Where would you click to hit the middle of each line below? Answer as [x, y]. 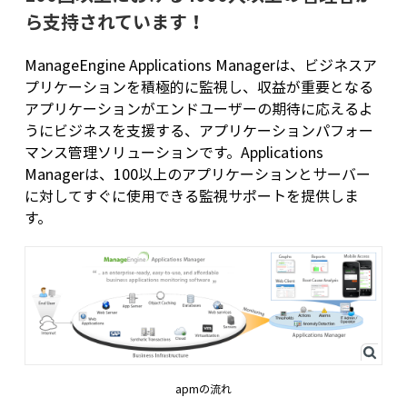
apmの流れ [203, 389]
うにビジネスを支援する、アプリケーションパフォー [199, 130]
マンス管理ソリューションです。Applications [174, 152]
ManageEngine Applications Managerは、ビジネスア [200, 65]
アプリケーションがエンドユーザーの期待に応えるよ [199, 108]
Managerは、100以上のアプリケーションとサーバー [197, 174]
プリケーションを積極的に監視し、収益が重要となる [199, 86]
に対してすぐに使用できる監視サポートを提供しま [191, 195]
